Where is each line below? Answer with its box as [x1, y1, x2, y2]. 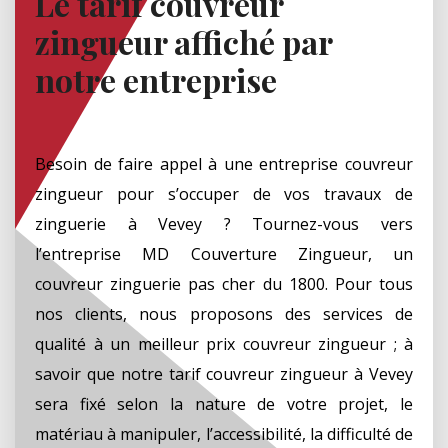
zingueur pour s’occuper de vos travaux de [35, 182, 413, 205]
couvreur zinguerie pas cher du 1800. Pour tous [35, 272, 413, 295]
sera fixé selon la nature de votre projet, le [35, 392, 413, 415]
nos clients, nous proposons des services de [35, 302, 413, 325]
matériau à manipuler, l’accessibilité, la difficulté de [35, 422, 413, 445]
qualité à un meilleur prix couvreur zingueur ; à [35, 332, 413, 355]
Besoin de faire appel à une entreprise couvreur [35, 152, 413, 175]
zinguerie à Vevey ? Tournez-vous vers [35, 212, 413, 235]
